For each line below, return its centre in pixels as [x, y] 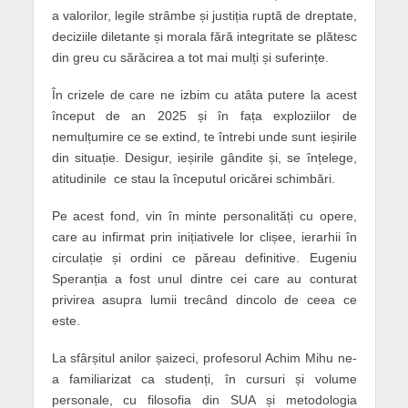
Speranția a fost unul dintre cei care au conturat [204, 278]
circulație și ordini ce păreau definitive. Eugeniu [204, 257]
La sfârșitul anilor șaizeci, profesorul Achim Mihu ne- [204, 357]
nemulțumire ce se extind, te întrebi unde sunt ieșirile [204, 136]
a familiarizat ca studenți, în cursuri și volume [204, 378]
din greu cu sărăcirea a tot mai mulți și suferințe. [190, 57]
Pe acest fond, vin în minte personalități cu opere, [204, 215]
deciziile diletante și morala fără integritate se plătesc [204, 36]
